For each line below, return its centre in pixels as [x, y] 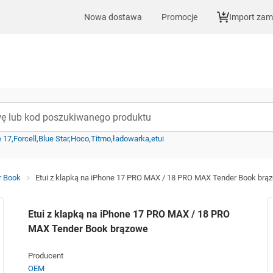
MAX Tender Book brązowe [88, 229]
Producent [45, 256]
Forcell [25, 139]
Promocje [179, 17]
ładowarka [131, 139]
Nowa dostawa [113, 17]
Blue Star [54, 139]
